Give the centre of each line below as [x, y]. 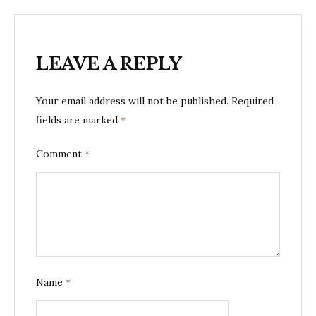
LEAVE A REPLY [109, 64]
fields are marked [78, 120]
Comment [60, 154]
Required [253, 101]
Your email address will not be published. [132, 101]
